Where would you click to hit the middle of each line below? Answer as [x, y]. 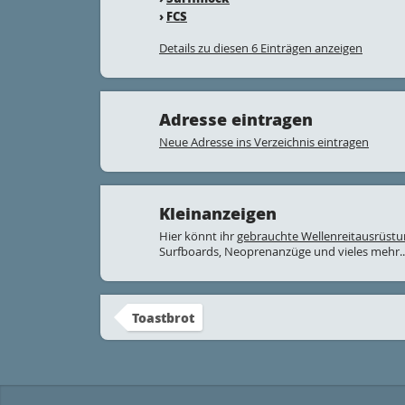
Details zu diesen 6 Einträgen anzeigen [261, 48]
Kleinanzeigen [218, 213]
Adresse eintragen [236, 119]
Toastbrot [163, 317]
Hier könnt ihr [198, 236]
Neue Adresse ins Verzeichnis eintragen [264, 142]
